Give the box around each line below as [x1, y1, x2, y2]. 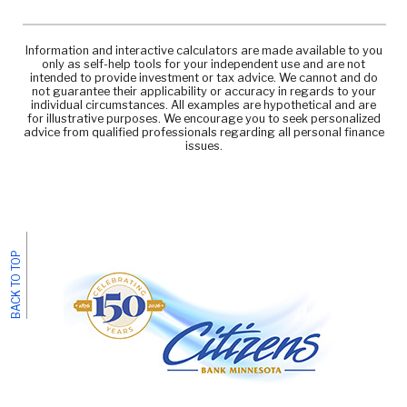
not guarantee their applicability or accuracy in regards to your [31, 84, 376, 99]
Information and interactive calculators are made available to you [25, 44, 382, 58]
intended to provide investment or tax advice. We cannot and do [29, 71, 378, 85]
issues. [184, 139, 223, 154]
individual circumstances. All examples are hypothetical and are [31, 98, 376, 113]
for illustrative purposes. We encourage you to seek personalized [26, 112, 381, 126]
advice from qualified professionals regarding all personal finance [23, 125, 384, 140]
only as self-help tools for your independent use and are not [42, 57, 365, 72]
